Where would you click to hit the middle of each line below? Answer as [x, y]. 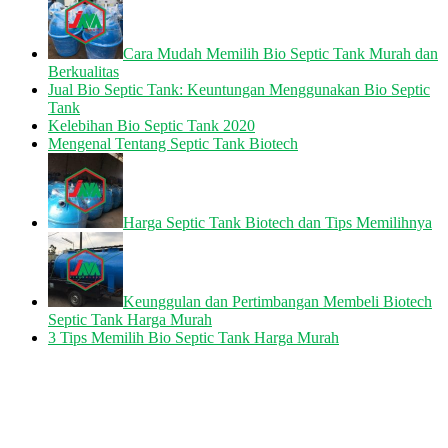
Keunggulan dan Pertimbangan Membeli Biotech [277, 301]
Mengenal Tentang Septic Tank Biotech [173, 143]
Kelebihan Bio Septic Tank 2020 [151, 125]
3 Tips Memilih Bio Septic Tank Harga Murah [193, 337]
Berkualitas [83, 71]
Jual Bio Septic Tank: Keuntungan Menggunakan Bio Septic [239, 89]
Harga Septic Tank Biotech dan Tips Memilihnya [277, 222]
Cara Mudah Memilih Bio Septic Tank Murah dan [280, 53]
